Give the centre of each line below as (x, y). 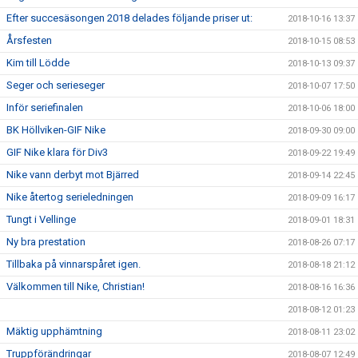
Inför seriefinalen (45, 107)
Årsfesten (29, 40)
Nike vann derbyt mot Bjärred (73, 175)
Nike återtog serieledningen (70, 197)
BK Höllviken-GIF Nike (56, 130)
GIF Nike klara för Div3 (57, 152)
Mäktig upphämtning (54, 331)
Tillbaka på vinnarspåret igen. (74, 264)
